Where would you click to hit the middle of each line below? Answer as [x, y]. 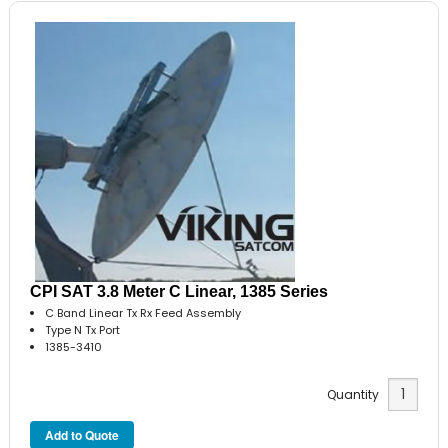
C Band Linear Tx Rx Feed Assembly [143, 312]
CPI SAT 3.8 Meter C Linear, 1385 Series [179, 291]
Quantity [357, 395]
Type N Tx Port [83, 329]
